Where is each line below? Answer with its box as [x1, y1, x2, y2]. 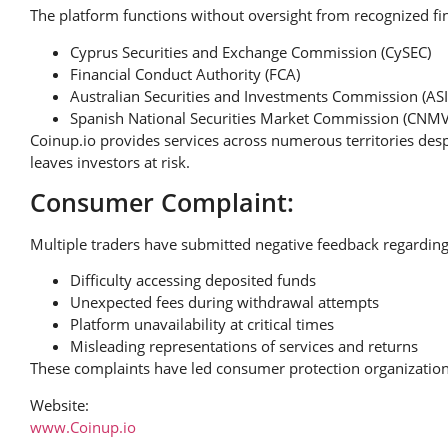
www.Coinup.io [30, 416, 136, 437]
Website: [30, 394, 89, 415]
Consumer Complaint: [30, 185, 294, 220]
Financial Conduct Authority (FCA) [70, 63, 300, 84]
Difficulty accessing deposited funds [70, 270, 316, 291]
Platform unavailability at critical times [70, 314, 334, 335]
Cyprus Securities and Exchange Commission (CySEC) [70, 41, 431, 62]
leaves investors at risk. [30, 151, 190, 172]
